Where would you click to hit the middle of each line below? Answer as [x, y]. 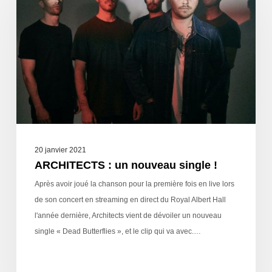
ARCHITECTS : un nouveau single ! [126, 165]
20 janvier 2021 [60, 150]
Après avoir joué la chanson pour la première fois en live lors [134, 184]
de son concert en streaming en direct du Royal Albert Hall [130, 200]
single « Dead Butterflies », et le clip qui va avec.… [117, 232]
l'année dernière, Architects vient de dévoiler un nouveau [128, 216]
